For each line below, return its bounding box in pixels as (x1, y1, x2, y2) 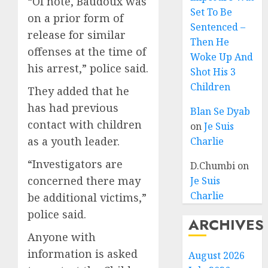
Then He (190, 35, 230, 48)
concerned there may (28, 173, 141, 188)
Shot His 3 (190, 65, 236, 78)
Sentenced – (190, 20, 246, 33)
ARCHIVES (188, 214, 264, 235)
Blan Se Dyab (190, 105, 251, 118)
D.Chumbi (190, 159, 236, 172)
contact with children (28, 117, 142, 132)
